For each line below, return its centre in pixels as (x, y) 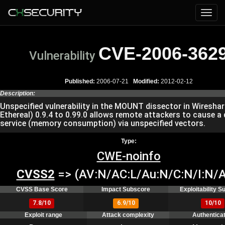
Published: (80, 81)
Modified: (146, 81)
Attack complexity (128, 215)
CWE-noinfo (129, 156)
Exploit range (43, 215)
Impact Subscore (126, 189)
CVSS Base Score (42, 189)
